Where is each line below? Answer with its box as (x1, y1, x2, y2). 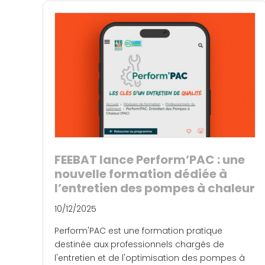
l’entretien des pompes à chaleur (54, 180, 255, 197)
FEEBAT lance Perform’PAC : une (54, 151, 245, 169)
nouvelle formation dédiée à (54, 166, 227, 183)
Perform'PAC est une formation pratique (54, 225, 222, 237)
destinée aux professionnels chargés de (54, 238, 224, 251)
